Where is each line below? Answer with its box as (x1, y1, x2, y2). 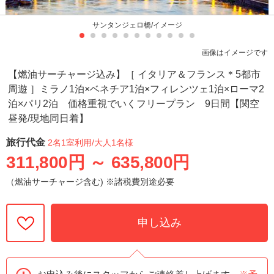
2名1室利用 (48, 137, 92, 147)
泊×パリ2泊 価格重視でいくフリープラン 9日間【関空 (8, 98, 260, 109)
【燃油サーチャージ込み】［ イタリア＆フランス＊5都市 (8, 68, 261, 80)
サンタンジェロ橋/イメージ (92, 20, 182, 29)
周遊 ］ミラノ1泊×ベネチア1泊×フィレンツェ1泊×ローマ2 (8, 83, 265, 94)
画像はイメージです (202, 48, 268, 57)
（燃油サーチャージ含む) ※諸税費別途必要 (6, 176, 174, 187)
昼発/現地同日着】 (8, 113, 89, 124)
